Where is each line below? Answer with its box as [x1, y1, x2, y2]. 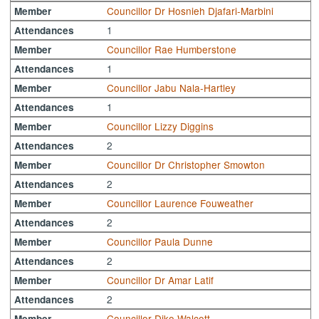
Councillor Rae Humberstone [107, 41, 237, 56]
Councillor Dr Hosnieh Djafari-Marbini [107, 3, 274, 18]
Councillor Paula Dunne [107, 234, 214, 249]
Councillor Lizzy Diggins [107, 118, 214, 133]
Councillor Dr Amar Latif [107, 272, 214, 287]
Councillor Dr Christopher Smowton [107, 157, 266, 172]
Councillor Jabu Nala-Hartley [107, 80, 236, 95]
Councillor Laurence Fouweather [107, 195, 254, 210]
